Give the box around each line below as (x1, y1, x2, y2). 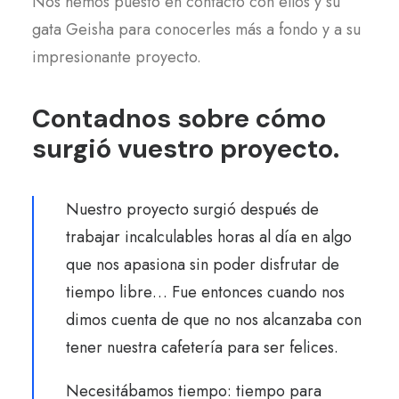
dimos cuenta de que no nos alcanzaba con (66, 308, 362, 331)
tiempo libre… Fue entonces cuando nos (66, 281, 345, 304)
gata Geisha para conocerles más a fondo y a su (32, 18, 361, 41)
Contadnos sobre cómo (32, 102, 326, 135)
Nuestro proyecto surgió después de (66, 198, 319, 221)
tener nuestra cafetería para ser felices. (66, 336, 338, 359)
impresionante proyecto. (32, 45, 201, 69)
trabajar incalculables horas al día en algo (66, 225, 352, 248)
